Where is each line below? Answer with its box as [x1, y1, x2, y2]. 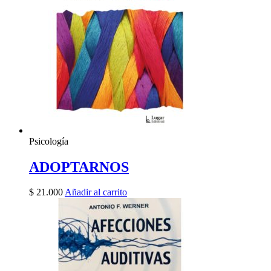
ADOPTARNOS [29, 158, 129, 175]
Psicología [29, 135, 68, 146]
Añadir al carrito [65, 187, 127, 198]
